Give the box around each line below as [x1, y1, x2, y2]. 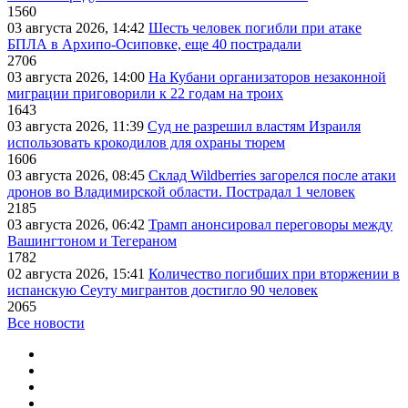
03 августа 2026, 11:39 [7, 118, 148, 135]
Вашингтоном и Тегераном [7, 233, 177, 250]
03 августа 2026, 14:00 [7, 69, 148, 86]
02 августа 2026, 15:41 [7, 266, 148, 282]
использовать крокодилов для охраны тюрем [7, 135, 285, 151]
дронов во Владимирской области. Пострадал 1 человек [7, 184, 355, 200]
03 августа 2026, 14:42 [7, 20, 148, 36]
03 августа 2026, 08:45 [7, 168, 148, 184]
